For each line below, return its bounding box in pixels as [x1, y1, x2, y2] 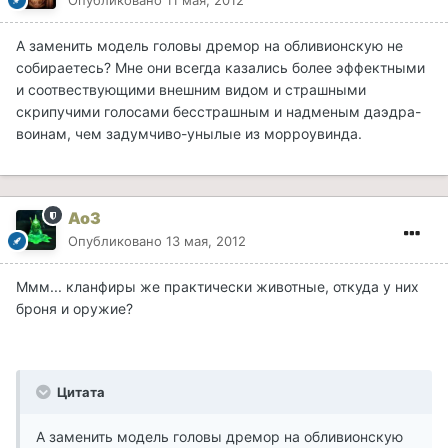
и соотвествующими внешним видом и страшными [16, 81, 366, 99]
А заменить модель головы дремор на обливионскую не [16, 37, 403, 55]
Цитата [54, 384, 105, 401]
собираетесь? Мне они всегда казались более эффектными [16, 59, 425, 77]
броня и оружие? [16, 300, 133, 318]
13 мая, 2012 [166, 233, 246, 250]
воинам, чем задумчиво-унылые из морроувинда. [16, 125, 362, 143]
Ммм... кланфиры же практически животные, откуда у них [16, 278, 419, 296]
